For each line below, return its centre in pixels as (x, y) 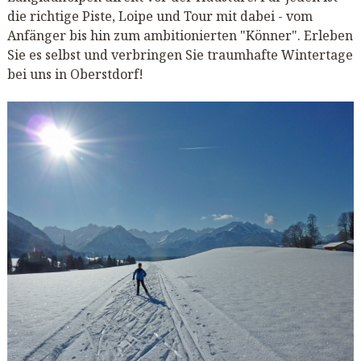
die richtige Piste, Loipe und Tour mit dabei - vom (160, 16)
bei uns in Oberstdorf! (75, 74)
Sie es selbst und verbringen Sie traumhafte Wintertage (180, 54)
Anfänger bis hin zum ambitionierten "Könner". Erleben (180, 35)
